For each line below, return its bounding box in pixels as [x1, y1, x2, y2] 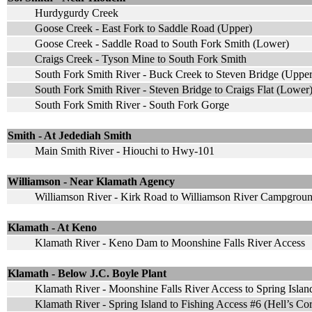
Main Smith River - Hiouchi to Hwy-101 [35, 144, 214, 157]
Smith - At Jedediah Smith [8, 129, 132, 141]
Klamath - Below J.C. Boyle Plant [8, 267, 166, 279]
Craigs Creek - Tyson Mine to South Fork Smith [35, 52, 247, 65]
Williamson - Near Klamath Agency [8, 175, 175, 187]
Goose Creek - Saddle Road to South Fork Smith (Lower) [35, 37, 289, 49]
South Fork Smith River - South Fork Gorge [35, 98, 229, 111]
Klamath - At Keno [8, 221, 97, 233]
